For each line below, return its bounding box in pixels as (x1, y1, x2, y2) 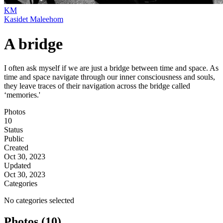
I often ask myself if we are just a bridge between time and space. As (4, 64, 219, 73)
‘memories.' (4, 91, 40, 100)
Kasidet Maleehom (4, 15, 63, 24)
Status (4, 125, 23, 134)
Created (4, 143, 28, 152)
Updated (4, 161, 31, 170)
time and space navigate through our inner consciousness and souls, (4, 73, 215, 82)
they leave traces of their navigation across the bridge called (4, 82, 190, 91)
